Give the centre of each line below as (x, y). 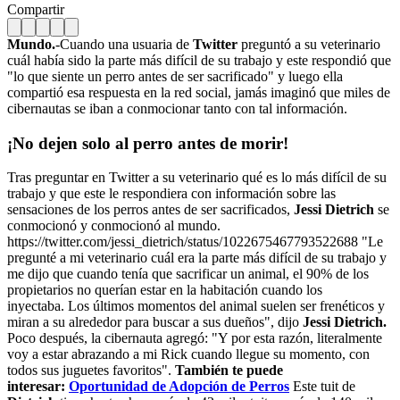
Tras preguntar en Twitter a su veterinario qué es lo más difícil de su (197, 178)
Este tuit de (322, 387)
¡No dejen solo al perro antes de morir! (148, 143)
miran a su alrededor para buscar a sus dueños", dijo (155, 322)
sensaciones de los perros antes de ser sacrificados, (150, 210)
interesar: (38, 387)
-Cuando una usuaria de (124, 44)
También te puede (229, 371)
